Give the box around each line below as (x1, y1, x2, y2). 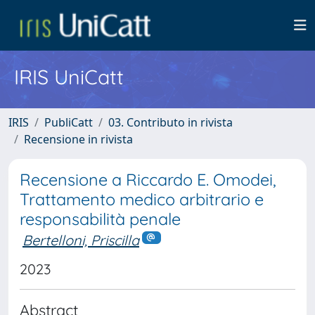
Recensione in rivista (24, 131, 133, 147)
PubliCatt (44, 115, 93, 130)
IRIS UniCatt (14, 64, 124, 89)
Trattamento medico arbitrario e (20, 189, 264, 210)
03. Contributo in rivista (108, 115, 233, 130)
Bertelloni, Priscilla (22, 231, 139, 249)
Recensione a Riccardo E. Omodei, (20, 169, 276, 190)
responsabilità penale (20, 209, 181, 229)
